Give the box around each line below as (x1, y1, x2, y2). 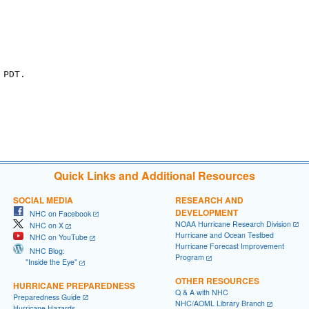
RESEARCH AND (175, 193, 243, 206)
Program (175, 252, 204, 263)
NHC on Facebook (23, 208, 91, 219)
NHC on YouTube (23, 232, 88, 243)
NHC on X (23, 220, 63, 231)
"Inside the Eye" (13, 256, 77, 267)
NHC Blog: (23, 245, 65, 256)
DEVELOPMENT (175, 206, 238, 219)
